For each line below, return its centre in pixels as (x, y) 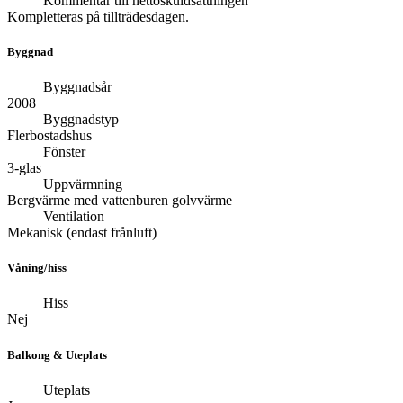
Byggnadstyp (81, 119)
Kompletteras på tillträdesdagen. (98, 16)
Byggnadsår (77, 86)
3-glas (24, 167)
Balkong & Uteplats (57, 354)
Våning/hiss (37, 268)
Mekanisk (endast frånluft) (82, 232)
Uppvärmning (83, 184)
